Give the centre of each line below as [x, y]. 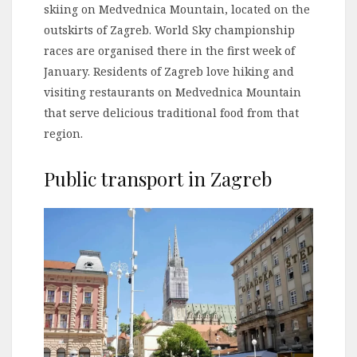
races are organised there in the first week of [169, 51]
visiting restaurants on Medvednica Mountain [173, 92]
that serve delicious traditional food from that [171, 113]
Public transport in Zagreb [158, 179]
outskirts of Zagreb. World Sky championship [169, 30]
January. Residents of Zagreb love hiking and [169, 72]
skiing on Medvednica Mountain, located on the [177, 10]
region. [63, 134]
